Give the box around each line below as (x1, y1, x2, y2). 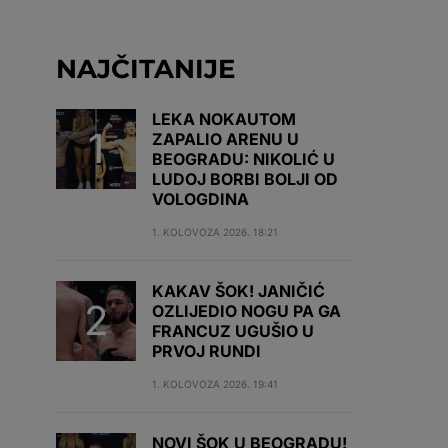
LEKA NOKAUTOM (152, 109, 296, 129)
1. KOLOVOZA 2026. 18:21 (152, 226, 278, 238)
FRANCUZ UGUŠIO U (152, 321, 314, 341)
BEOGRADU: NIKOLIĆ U (152, 149, 335, 169)
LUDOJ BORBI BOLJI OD (152, 169, 338, 189)
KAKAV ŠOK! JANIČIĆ (152, 281, 325, 301)
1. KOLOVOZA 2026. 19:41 (152, 378, 278, 390)
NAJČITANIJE (56, 53, 235, 85)
